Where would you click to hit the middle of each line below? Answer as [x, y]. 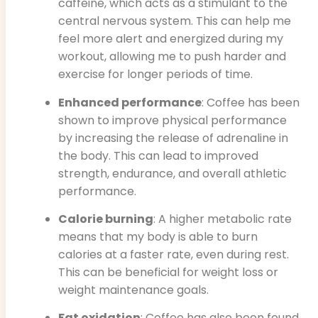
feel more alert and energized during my [171, 39]
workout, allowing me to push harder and [172, 57]
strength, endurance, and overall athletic [172, 173]
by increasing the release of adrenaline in [173, 138]
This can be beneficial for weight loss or [168, 273]
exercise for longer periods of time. [155, 75]
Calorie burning [106, 219]
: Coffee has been [251, 102]
